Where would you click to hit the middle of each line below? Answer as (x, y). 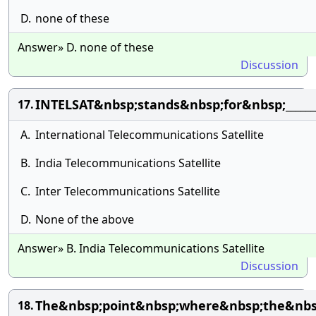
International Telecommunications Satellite (150, 135)
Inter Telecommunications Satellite (128, 191)
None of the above (85, 219)
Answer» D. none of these (86, 47)
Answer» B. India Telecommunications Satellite (141, 248)
